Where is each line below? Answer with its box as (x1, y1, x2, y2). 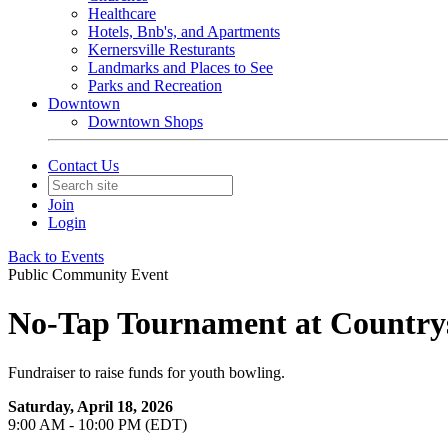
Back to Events (8, 248, 104, 265)
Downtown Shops (88, 113, 203, 130)
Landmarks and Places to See (88, 59, 273, 76)
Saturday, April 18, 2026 (8, 397, 173, 415)
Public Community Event (8, 266, 168, 283)
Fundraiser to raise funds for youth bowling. (8, 363, 285, 381)
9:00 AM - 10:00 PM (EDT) (8, 415, 187, 433)
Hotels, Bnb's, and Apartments (88, 23, 280, 40)
